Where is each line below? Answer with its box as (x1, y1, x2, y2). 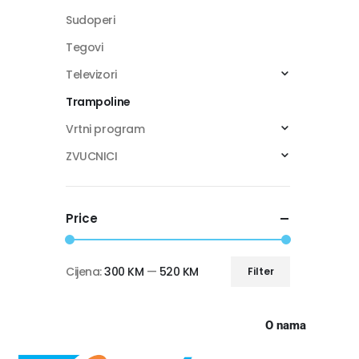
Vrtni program (66, 120, 145, 137)
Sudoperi (66, 11, 115, 28)
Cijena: (66, 263, 105, 280)
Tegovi (66, 38, 103, 55)
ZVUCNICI (66, 147, 118, 164)
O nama (265, 317, 306, 333)
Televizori (66, 66, 117, 83)
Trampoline (66, 93, 131, 110)
